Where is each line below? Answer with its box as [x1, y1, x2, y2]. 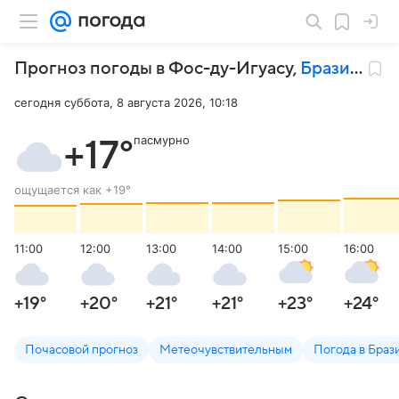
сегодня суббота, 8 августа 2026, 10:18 [14, 95, 238, 110]
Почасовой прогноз [25, 343, 138, 356]
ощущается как [14, 183, 105, 197]
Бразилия [300, 59, 350, 78]
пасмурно [134, 133, 190, 147]
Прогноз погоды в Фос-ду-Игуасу [14, 59, 293, 78]
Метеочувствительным [159, 343, 292, 356]
